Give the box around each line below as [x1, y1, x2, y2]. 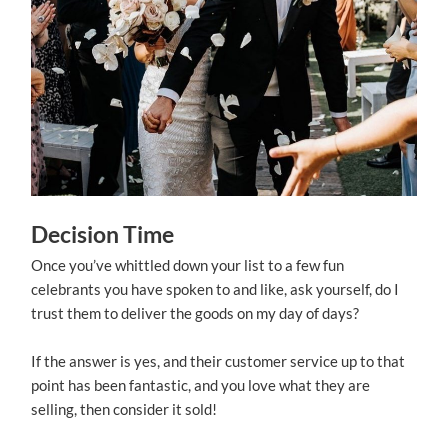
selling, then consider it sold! [31, 399, 218, 418]
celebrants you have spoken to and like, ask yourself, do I [31, 279, 400, 298]
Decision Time [31, 219, 175, 248]
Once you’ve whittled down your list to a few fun [31, 255, 345, 274]
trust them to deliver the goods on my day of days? [31, 303, 360, 322]
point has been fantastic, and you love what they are [31, 375, 371, 394]
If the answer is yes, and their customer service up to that [31, 351, 406, 370]
